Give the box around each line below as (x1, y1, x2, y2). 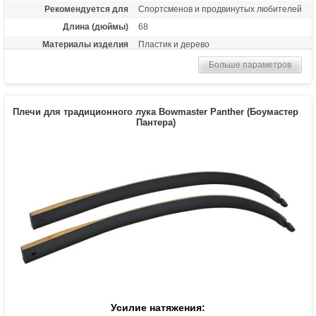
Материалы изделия (42, 39, 128, 49)
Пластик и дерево (138, 39, 209, 49)
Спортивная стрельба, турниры (138, 56, 266, 67)
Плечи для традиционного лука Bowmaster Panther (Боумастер (13, 106, 298, 117)
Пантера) (135, 116, 176, 128)
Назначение (78, 56, 128, 67)
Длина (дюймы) (62, 21, 128, 32)
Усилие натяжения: (111, 301, 205, 313)
